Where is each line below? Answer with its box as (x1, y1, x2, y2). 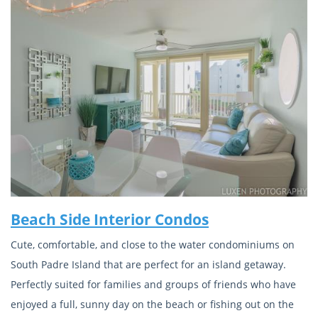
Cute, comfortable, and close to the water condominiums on (11, 238, 295, 252)
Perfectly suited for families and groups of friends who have (11, 278, 296, 292)
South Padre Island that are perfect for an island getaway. (11, 258, 286, 272)
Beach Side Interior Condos (11, 209, 209, 229)
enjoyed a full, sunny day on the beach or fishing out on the (11, 297, 294, 312)
